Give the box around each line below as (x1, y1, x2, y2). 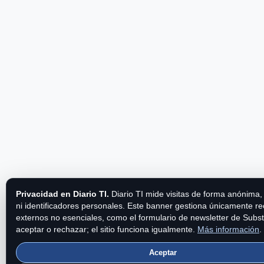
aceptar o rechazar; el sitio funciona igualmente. (16, 225, 197, 234)
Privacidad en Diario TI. (16, 189, 109, 199)
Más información (197, 225, 259, 234)
